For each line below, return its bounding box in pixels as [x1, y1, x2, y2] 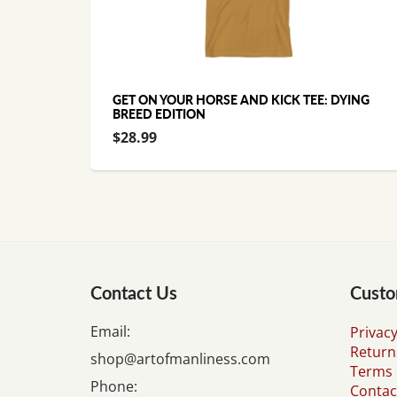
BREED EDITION [113, 106, 206, 121]
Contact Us [90, 282, 177, 303]
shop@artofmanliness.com [90, 349, 270, 369]
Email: [90, 322, 130, 341]
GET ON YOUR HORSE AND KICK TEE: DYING [113, 92, 370, 107]
